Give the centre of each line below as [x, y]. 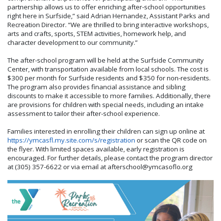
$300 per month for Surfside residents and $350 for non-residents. [109, 78]
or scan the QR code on [171, 140]
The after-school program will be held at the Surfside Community [106, 60]
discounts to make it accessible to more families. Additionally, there [109, 96]
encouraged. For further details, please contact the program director [110, 158]
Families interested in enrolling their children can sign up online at [106, 131]
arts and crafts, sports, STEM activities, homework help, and [97, 34]
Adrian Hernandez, [120, 16]
